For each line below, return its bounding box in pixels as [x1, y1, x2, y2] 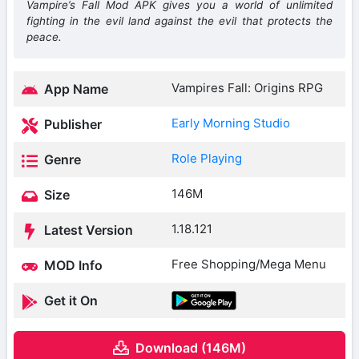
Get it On [41, 292, 98, 309]
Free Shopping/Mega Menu [171, 256, 326, 272]
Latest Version [41, 222, 133, 239]
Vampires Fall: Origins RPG [171, 80, 323, 96]
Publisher [41, 116, 102, 133]
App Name [41, 81, 108, 98]
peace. [26, 30, 62, 44]
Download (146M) [135, 339, 246, 356]
